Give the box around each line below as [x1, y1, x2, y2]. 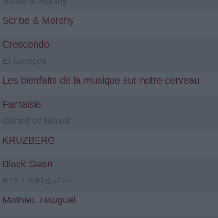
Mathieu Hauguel [2, 195, 75, 205]
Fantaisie [2, 99, 41, 109]
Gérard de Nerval [2, 116, 70, 126]
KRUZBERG [2, 135, 55, 145]
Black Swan [2, 159, 53, 169]
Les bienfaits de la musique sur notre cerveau [2, 75, 200, 86]
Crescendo [2, 39, 49, 50]
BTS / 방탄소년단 [2, 176, 71, 185]
